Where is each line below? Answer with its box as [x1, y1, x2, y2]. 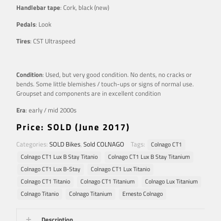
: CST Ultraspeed [30, 36, 75, 46]
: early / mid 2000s [26, 105, 76, 115]
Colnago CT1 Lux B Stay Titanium [108, 152, 190, 161]
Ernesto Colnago [122, 189, 163, 198]
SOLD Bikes [49, 139, 80, 149]
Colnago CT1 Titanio [21, 177, 70, 186]
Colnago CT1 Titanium [80, 177, 135, 186]
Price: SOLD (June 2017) [16, 120, 130, 134]
